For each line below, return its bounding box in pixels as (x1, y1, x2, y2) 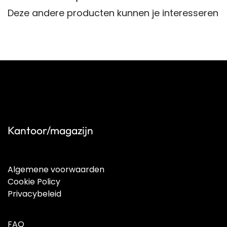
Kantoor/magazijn (8, 124, 93, 137)
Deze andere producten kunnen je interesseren (8, 7, 218, 19)
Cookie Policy (8, 176, 60, 187)
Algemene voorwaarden (8, 164, 104, 175)
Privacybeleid (8, 188, 61, 200)
